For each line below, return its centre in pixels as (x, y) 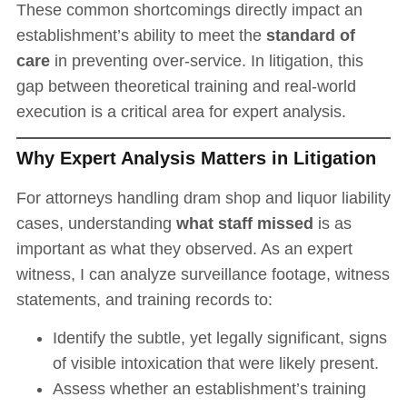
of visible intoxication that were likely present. (215, 364)
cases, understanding (96, 223)
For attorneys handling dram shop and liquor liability (203, 198)
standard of (310, 35)
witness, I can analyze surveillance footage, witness (203, 274)
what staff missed (244, 223)
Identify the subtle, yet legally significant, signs (219, 338)
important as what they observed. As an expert (184, 248)
